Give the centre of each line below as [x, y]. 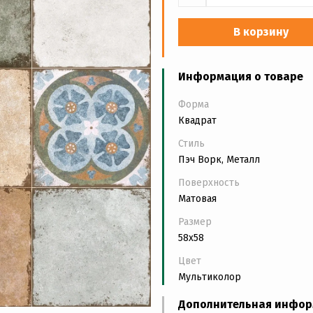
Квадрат [197, 120]
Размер [195, 221]
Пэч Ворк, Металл [219, 159]
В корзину [261, 31]
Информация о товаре [241, 76]
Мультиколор [210, 277]
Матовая [197, 198]
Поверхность [209, 182]
